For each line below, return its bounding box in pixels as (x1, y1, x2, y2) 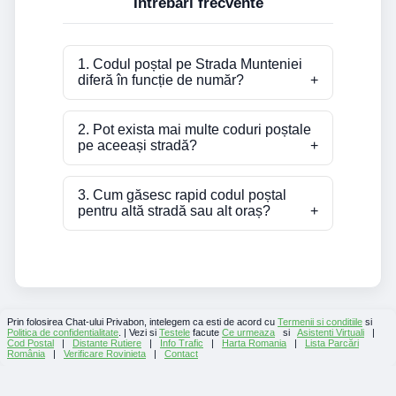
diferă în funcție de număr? (78, 72, 244, 88)
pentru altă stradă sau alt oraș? (78, 202, 270, 218)
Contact (164, 347, 198, 359)
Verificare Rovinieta (64, 347, 146, 359)
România (7, 347, 45, 359)
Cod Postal (7, 337, 54, 348)
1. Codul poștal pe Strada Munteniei (78, 56, 302, 72)
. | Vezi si (118, 326, 159, 338)
